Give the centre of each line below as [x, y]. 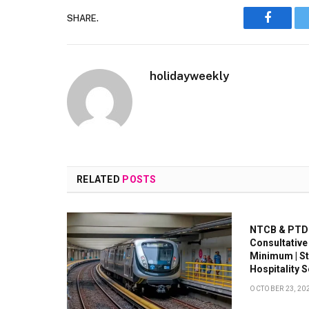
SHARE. [83, 18]
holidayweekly [189, 76]
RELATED [100, 180]
